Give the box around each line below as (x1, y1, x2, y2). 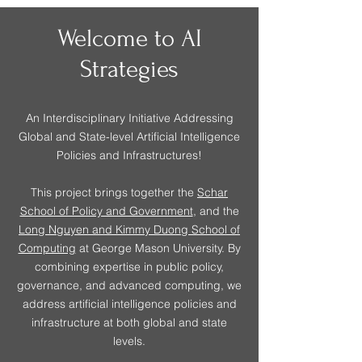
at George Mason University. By (75, 241, 241, 255)
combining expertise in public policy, (35, 259, 224, 274)
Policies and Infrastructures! (57, 148, 202, 162)
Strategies (80, 55, 179, 83)
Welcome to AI (57, 24, 202, 53)
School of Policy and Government (19, 204, 193, 218)
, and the (192, 204, 239, 218)
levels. (113, 334, 145, 348)
